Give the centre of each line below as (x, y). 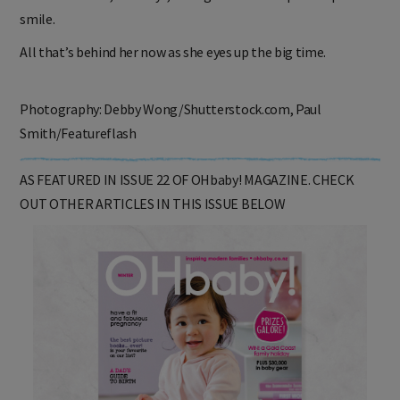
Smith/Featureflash (78, 147)
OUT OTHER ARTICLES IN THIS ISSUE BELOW (153, 217)
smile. (37, 33)
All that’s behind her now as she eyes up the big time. (173, 66)
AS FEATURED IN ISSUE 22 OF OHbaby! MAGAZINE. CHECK (187, 193)
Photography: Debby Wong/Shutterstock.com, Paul (171, 123)
